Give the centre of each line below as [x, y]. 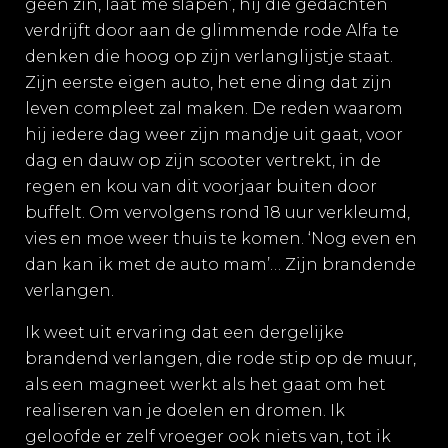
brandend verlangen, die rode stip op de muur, [220, 358]
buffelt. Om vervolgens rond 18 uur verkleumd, [217, 212]
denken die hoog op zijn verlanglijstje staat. [209, 56]
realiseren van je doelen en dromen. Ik [185, 410]
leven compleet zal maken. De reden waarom [214, 108]
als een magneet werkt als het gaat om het [205, 384]
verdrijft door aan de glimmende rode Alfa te [212, 30]
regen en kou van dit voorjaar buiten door [201, 186]
